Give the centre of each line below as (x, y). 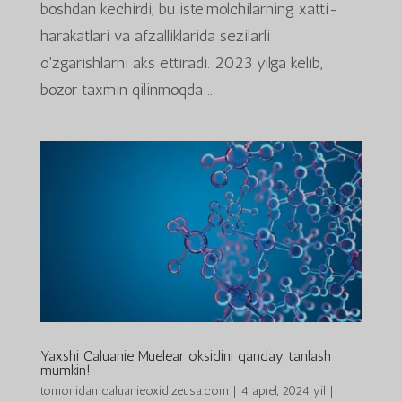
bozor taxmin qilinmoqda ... (127, 90)
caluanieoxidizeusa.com (165, 390)
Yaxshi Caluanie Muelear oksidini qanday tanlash (185, 355)
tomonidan (70, 390)
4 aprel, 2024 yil (283, 390)
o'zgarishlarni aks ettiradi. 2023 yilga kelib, (181, 63)
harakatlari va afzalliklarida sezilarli (155, 36)
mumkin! (65, 370)
